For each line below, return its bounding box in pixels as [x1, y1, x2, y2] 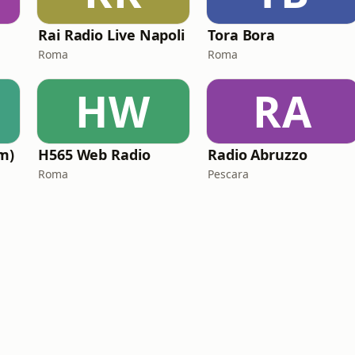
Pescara [208, 166, 249, 181]
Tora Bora [208, 25, 276, 44]
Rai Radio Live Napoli [38, 25, 185, 44]
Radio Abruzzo [208, 145, 307, 164]
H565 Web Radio [38, 145, 151, 164]
